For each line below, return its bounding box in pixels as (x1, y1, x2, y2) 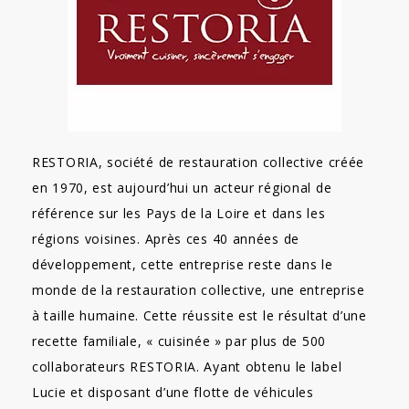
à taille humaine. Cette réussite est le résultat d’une (32, 307, 367, 324)
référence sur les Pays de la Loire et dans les (32, 204, 326, 222)
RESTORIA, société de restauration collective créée (32, 153, 365, 171)
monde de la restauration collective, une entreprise (32, 281, 365, 299)
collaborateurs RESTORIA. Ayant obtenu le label (32, 358, 342, 375)
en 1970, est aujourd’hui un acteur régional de (32, 179, 332, 196)
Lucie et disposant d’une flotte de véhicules (32, 383, 314, 401)
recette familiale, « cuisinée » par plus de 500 (32, 332, 326, 350)
